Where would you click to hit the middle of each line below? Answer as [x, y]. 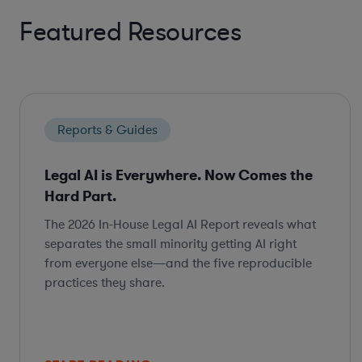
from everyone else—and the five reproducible [178, 263]
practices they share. [105, 282]
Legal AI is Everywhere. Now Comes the [179, 175]
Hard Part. [80, 196]
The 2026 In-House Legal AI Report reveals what [180, 224]
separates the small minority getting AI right [170, 244]
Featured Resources [130, 32]
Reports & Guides [107, 130]
